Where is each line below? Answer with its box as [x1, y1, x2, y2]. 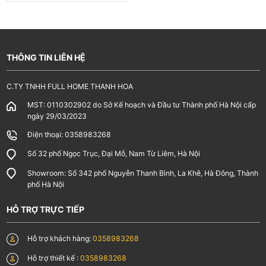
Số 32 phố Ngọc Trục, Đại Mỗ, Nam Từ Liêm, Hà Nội [27, 149, 200, 159]
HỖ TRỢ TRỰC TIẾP [6, 204, 84, 214]
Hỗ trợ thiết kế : [27, 253, 80, 262]
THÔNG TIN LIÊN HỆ [6, 52, 85, 62]
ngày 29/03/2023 [27, 112, 87, 121]
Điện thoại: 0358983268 [27, 130, 111, 140]
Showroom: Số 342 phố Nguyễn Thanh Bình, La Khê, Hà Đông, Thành [27, 168, 258, 178]
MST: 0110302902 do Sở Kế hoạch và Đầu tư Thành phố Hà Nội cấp [27, 100, 256, 110]
